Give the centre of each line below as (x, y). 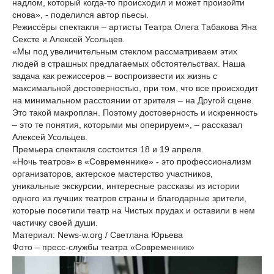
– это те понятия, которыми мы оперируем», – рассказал (127, 125)
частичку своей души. (55, 223)
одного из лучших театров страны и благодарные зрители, (129, 198)
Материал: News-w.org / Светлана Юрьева (98, 235)
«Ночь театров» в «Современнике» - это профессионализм (132, 161)
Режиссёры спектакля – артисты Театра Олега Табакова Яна (135, 27)
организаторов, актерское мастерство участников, (113, 174)
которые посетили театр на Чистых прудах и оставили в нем (134, 210)
